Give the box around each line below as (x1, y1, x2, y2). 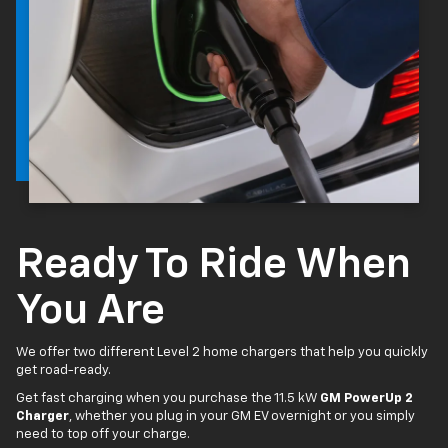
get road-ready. (16, 363, 111, 377)
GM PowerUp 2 (320, 391, 413, 405)
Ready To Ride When (16, 243, 411, 286)
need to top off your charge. (16, 427, 190, 441)
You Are (16, 289, 165, 332)
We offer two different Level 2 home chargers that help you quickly (16, 345, 428, 359)
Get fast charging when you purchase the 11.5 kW (16, 391, 320, 405)
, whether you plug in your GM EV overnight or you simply (69, 409, 415, 423)
